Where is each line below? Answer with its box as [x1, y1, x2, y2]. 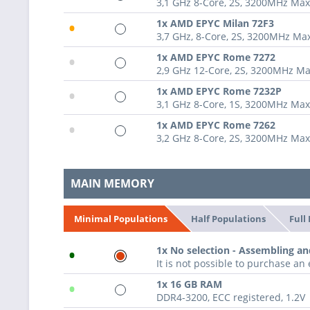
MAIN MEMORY [71, 176, 154, 192]
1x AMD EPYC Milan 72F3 [156, 17, 274, 30]
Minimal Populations [74, 212, 167, 225]
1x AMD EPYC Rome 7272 [156, 51, 275, 64]
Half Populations [190, 212, 266, 225]
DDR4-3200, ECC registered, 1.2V [156, 290, 305, 304]
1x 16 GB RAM [156, 277, 222, 291]
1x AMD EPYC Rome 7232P [156, 84, 282, 98]
